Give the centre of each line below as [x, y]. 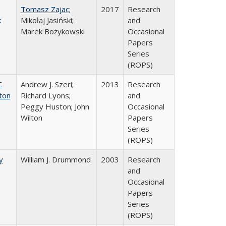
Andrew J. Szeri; [47, 84]
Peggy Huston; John [55, 106]
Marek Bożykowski [52, 31]
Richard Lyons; [45, 95]
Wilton [31, 118]
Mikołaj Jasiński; [47, 20]
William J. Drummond [55, 159]
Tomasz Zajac [45, 9]
